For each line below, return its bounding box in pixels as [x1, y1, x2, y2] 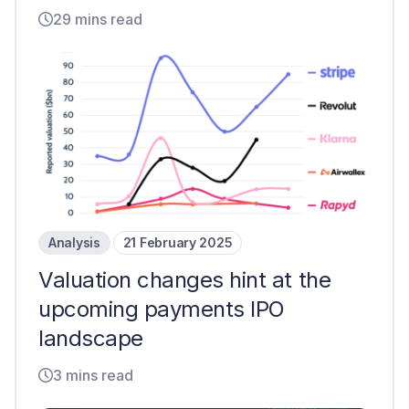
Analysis [48, 235, 100, 250]
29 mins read [53, 10, 142, 28]
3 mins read [53, 366, 133, 384]
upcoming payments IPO [38, 296, 285, 322]
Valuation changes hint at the [38, 267, 331, 293]
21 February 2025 [122, 235, 233, 250]
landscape [38, 325, 143, 351]
